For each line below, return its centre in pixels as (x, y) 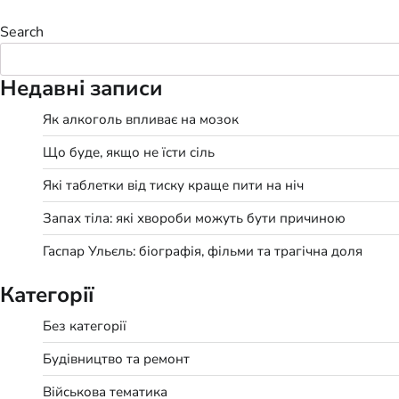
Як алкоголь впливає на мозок (141, 119)
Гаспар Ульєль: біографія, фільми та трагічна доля (203, 251)
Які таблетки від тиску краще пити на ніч (173, 185)
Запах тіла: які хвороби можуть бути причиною (194, 218)
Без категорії (85, 326)
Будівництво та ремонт (116, 358)
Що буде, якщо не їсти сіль (129, 152)
